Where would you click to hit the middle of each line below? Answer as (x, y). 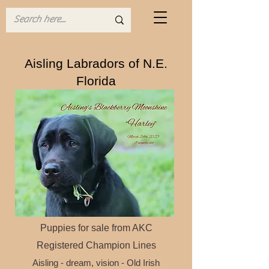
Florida (96, 81)
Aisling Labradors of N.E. (96, 63)
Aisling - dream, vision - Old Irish (96, 263)
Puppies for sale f (77, 228)
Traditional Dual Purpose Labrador (96, 210)
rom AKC (133, 228)
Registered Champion (84, 245)
